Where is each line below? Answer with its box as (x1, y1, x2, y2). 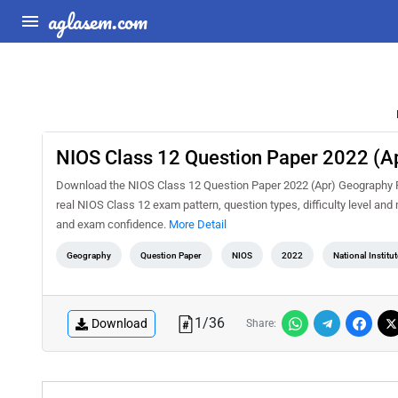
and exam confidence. (56, 218, 169, 231)
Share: (246, 317, 276, 330)
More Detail (169, 218, 227, 231)
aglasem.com (48, 4, 147, 38)
